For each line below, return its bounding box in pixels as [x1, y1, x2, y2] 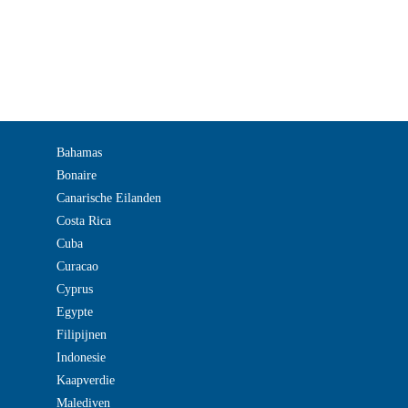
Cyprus [56, 282, 93, 296]
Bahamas [56, 146, 102, 159]
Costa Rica [56, 214, 111, 228]
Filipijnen [56, 328, 107, 342]
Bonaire [56, 168, 97, 182]
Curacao [56, 260, 98, 273]
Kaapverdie [56, 373, 115, 387]
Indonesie [56, 351, 106, 364]
